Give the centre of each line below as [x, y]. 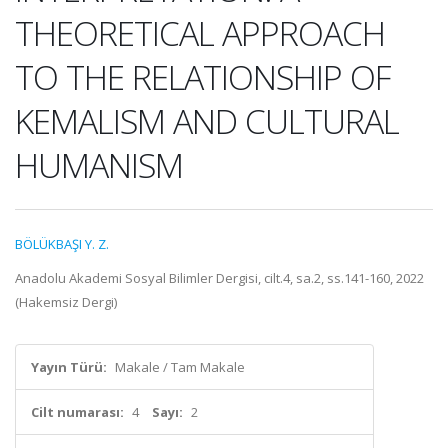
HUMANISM [99, 165]
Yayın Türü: [69, 367]
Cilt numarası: [77, 412]
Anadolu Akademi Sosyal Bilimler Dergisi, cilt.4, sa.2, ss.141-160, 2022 [219, 278]
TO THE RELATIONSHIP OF [203, 77]
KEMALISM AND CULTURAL [207, 121]
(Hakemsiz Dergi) [66, 302]
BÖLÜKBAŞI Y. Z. [62, 244]
